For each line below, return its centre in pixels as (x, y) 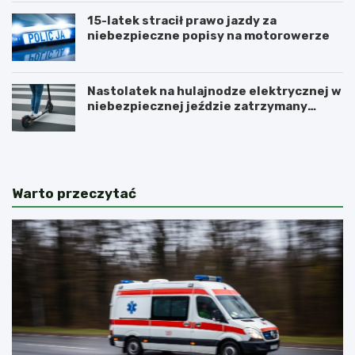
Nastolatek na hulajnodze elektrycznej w (214, 91)
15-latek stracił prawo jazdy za (182, 20)
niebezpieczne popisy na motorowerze (208, 35)
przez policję (127, 121)
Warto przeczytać (74, 193)
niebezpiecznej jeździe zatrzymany (197, 106)
